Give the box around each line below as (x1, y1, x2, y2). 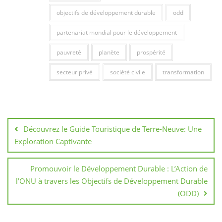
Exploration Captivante (14, 136, 92, 147)
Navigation (7, 102, 66, 116)
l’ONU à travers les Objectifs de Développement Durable (16, 176, 208, 186)
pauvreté (56, 48, 81, 57)
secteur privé (56, 68, 93, 77)
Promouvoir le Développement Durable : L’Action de (30, 164, 208, 174)
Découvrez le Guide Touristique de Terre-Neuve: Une (23, 124, 202, 134)
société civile (110, 68, 145, 77)
